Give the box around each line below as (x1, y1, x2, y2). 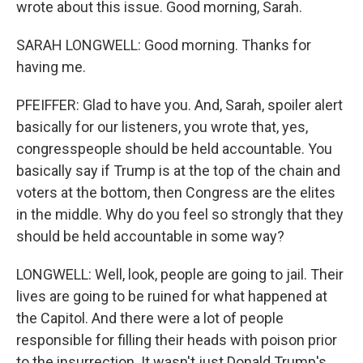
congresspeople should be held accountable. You (16, 140, 332, 157)
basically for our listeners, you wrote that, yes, (16, 118, 308, 135)
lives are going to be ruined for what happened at (16, 288, 327, 305)
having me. (16, 58, 86, 75)
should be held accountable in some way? (16, 228, 284, 245)
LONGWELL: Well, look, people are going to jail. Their (16, 266, 344, 283)
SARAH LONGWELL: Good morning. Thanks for (16, 36, 311, 53)
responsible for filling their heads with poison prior (16, 331, 337, 348)
